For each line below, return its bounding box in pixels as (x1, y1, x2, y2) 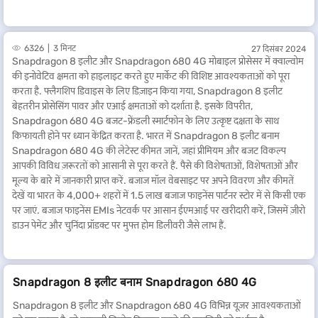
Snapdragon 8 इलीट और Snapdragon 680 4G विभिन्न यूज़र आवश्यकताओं (13, 300, 301, 312)
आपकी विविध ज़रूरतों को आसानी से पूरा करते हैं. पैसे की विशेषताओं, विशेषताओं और (12, 160, 298, 172)
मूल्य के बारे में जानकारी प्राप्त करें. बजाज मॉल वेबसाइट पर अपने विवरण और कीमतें (12, 175, 294, 187)
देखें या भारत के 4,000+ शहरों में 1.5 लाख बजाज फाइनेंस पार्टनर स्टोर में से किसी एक (12, 190, 306, 202)
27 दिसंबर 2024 (251, 44, 306, 54)
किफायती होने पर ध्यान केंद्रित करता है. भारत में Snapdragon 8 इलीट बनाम (12, 130, 280, 142)
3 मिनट (53, 43, 76, 53)
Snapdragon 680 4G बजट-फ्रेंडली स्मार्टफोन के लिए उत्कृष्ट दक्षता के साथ (12, 115, 279, 127)
